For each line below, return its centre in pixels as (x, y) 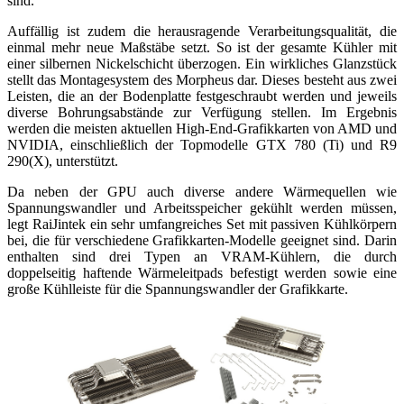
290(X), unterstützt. (63, 161)
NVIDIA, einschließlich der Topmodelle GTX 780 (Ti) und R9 (202, 144)
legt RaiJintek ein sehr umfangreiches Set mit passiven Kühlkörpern (202, 224)
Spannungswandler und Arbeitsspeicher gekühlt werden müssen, (202, 207)
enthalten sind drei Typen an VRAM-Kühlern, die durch (202, 256)
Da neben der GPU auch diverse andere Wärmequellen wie (202, 191)
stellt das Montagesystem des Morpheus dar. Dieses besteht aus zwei (202, 79)
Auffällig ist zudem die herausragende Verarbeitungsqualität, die (202, 31)
